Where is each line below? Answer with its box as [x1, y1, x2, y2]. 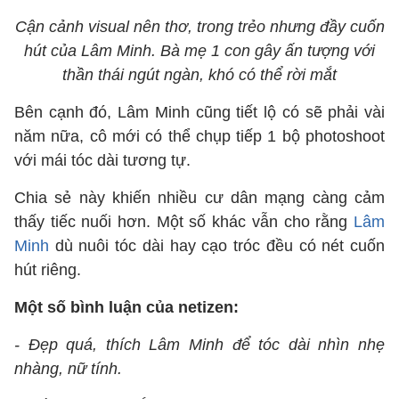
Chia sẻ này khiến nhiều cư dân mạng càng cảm [14, 189, 385, 207]
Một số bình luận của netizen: [14, 298, 239, 316]
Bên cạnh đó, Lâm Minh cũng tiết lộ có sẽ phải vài [14, 103, 385, 121]
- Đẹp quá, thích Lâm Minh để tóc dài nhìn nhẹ [14, 336, 385, 354]
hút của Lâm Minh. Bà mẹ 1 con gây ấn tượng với [24, 42, 375, 60]
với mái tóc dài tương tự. [14, 151, 191, 169]
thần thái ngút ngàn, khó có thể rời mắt [62, 66, 337, 84]
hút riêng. [14, 261, 81, 279]
